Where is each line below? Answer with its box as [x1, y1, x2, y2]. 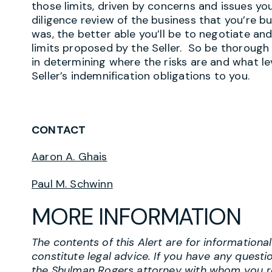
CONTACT [32, 122, 86, 137]
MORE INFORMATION [32, 201, 241, 232]
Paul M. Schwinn [32, 176, 113, 191]
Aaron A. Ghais [32, 149, 107, 165]
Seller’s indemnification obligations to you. [32, 68, 250, 83]
